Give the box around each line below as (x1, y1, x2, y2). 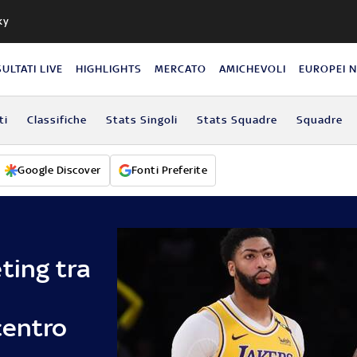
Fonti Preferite (131, 163, 207, 176)
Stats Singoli (105, 113, 178, 126)
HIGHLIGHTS (76, 62, 143, 75)
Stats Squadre (196, 113, 277, 126)
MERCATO (155, 62, 207, 75)
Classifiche (26, 113, 87, 126)
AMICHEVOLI (219, 62, 287, 75)
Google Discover (18, 163, 101, 176)
